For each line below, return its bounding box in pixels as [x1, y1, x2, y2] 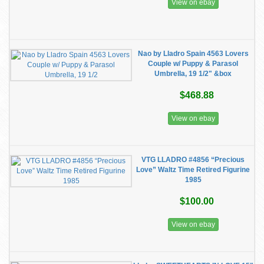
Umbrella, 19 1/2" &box [154, 70, 232, 78]
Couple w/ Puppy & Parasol [148, 60, 238, 68]
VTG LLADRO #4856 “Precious [141, 156, 245, 164]
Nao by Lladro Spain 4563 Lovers [137, 49, 249, 58]
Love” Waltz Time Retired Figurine [136, 166, 250, 174]
